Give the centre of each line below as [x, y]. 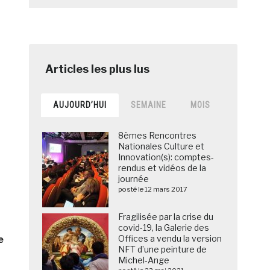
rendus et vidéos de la [162, 168]
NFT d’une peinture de [163, 250]
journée [134, 179]
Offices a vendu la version [170, 239]
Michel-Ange [144, 260]
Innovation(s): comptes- [166, 157]
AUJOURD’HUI [80, 105]
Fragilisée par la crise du [166, 217]
